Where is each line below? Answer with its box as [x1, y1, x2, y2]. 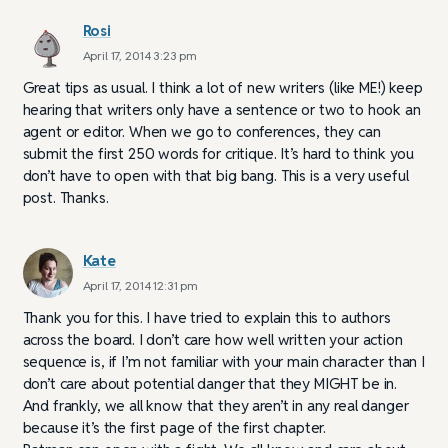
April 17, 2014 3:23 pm [82, 47, 198, 63]
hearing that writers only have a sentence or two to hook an [22, 99, 421, 119]
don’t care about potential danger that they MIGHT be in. [22, 373, 398, 393]
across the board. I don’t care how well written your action [22, 329, 403, 349]
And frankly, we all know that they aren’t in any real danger [22, 395, 409, 415]
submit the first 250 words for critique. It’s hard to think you [22, 143, 415, 163]
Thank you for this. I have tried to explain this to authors [22, 307, 391, 327]
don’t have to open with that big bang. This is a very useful [22, 165, 409, 185]
